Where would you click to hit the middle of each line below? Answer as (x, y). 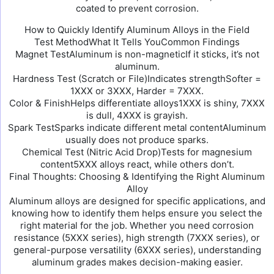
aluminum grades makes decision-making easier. (137, 262)
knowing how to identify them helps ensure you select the (137, 213)
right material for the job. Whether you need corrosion (137, 225)
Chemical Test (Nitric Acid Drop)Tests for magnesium (137, 152)
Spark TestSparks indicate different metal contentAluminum (137, 128)
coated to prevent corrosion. (137, 8)
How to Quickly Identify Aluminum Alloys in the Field (137, 30)
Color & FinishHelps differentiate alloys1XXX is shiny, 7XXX (137, 103)
